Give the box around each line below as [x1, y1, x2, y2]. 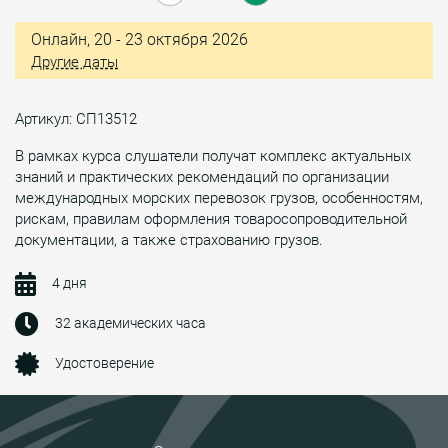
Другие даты [31, 52, 118, 71]
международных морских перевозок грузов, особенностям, [15, 188, 423, 207]
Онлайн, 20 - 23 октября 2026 [31, 29, 248, 49]
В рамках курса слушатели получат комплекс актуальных [15, 146, 411, 165]
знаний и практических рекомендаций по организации [15, 167, 389, 186]
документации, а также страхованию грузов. [15, 230, 323, 249]
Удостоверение [55, 354, 154, 371]
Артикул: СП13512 [15, 109, 137, 128]
